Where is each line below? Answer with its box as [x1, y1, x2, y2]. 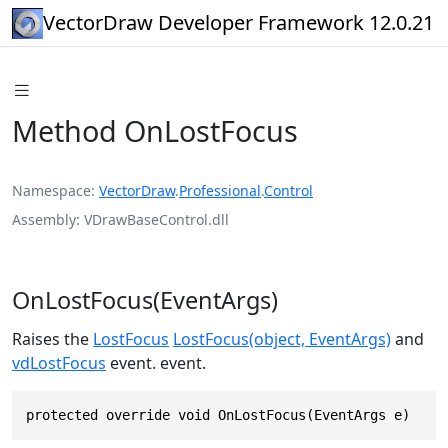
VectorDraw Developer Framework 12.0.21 [43, 9, 434, 36]
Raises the [12, 327, 93, 350]
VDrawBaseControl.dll [84, 209, 229, 229]
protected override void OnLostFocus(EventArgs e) [26, 406, 410, 423]
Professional [179, 180, 261, 200]
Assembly [12, 209, 76, 229]
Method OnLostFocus [12, 110, 298, 150]
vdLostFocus [12, 351, 106, 374]
